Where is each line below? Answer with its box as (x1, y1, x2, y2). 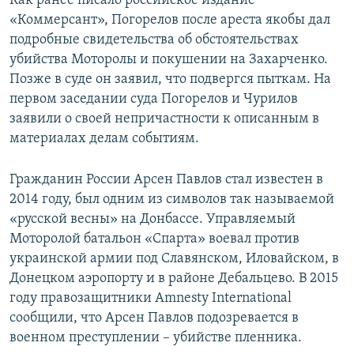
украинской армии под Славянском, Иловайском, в (9, 250, 339, 266)
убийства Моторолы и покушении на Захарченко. (9, 51, 328, 67)
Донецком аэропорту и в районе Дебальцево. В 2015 (9, 270, 338, 286)
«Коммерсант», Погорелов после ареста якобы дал (9, 12, 330, 28)
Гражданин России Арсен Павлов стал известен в (9, 171, 323, 187)
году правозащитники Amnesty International (9, 290, 292, 306)
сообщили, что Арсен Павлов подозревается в (9, 310, 299, 326)
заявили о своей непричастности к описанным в (9, 111, 319, 126)
